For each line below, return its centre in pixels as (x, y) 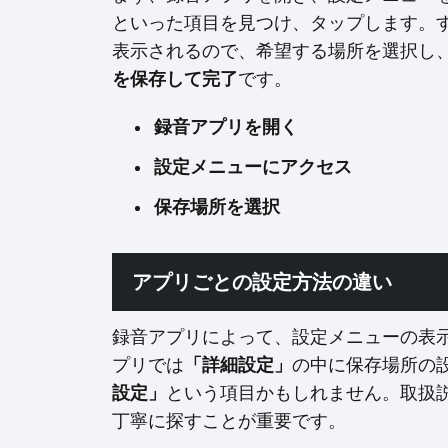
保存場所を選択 (217, 207)
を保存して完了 (175, 79)
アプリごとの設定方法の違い (262, 282)
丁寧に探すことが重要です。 (229, 421)
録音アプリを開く (226, 127)
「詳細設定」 (238, 365)
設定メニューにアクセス (253, 167)
